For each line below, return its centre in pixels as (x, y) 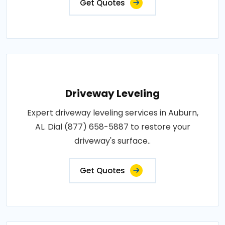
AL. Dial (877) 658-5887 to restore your (113, 127)
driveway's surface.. (113, 141)
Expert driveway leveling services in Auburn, (113, 113)
